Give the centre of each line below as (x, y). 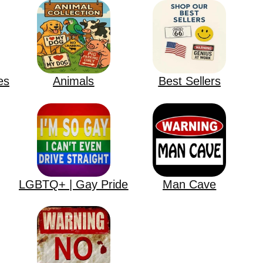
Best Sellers (189, 81)
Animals (74, 81)
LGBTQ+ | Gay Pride (74, 185)
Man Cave (190, 185)
